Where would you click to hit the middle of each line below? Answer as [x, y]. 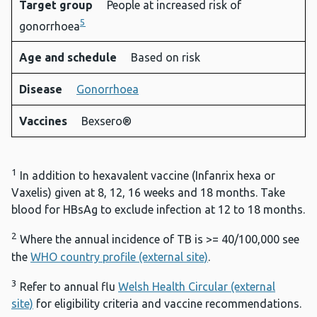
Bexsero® [106, 121]
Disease [42, 90]
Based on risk [166, 58]
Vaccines [45, 121]
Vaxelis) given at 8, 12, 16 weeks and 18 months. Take [148, 193]
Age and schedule [69, 58]
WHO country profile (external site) [119, 257]
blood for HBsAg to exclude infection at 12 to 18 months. [158, 210]
